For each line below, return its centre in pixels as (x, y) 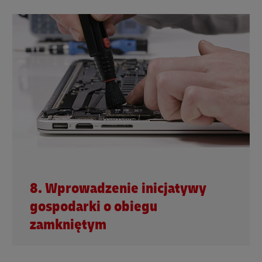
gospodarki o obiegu (94, 207)
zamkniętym (68, 225)
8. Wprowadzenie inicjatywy (118, 189)
